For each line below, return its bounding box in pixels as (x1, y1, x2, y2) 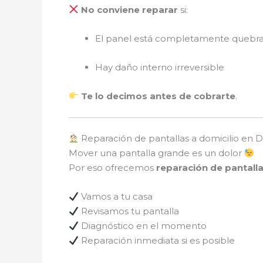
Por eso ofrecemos (69, 162, 156, 173)
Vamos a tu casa (79, 191, 153, 202)
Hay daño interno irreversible (95, 61, 224, 73)
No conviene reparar (81, 4, 178, 15)
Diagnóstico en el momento (79, 220, 207, 231)
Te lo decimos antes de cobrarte (81, 90, 236, 102)
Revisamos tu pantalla (79, 205, 180, 217)
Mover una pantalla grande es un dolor (69, 147, 244, 159)
